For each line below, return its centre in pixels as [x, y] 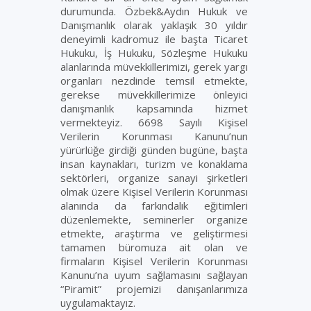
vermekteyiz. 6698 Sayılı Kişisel [154, 122]
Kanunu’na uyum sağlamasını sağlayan [154, 275]
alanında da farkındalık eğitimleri [154, 205]
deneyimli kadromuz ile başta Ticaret [154, 39]
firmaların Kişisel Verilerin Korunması [154, 261]
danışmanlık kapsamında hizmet [154, 108]
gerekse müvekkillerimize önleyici [154, 94]
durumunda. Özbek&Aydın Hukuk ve [154, 11]
